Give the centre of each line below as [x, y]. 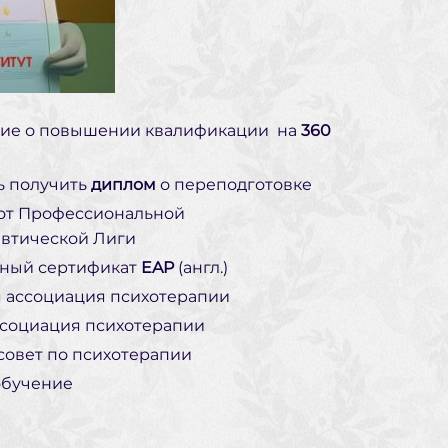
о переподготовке [236, 185]
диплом [125, 185]
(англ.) [201, 268]
